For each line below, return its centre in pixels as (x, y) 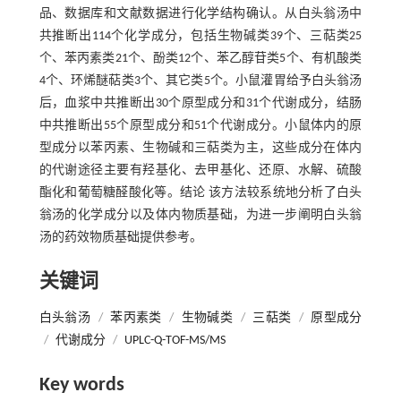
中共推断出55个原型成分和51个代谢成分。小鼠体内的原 (200, 125)
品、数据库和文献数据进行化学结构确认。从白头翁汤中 (200, 13)
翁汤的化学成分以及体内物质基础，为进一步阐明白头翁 (200, 215)
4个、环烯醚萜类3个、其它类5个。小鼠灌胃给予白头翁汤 (200, 81)
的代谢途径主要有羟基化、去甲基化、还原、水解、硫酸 (200, 170)
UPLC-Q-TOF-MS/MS (175, 340)
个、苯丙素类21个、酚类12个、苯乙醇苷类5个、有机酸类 (200, 58)
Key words (81, 385)
